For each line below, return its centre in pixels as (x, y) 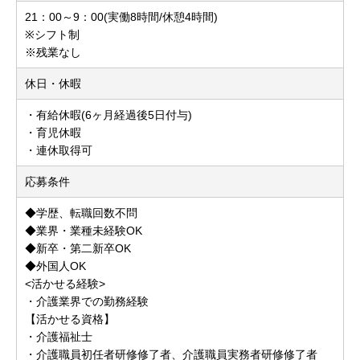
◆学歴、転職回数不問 (81, 213)
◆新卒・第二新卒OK (78, 249)
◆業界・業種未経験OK (84, 231)
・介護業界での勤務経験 (87, 302)
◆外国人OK (55, 266)
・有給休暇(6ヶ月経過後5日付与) (108, 115)
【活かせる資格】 (70, 319)
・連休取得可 (59, 151)
